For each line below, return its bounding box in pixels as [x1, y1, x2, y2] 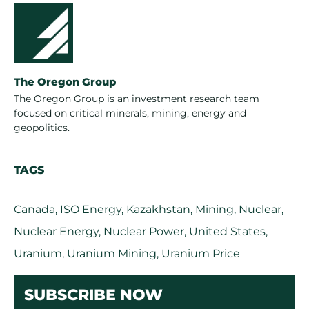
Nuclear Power [103, 225, 184, 239]
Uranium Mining [67, 247, 157, 261]
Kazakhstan [126, 203, 190, 217]
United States [189, 225, 266, 239]
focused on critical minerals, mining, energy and [14, 107, 246, 120]
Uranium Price [161, 247, 240, 261]
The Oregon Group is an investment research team [14, 92, 259, 106]
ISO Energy [60, 203, 121, 217]
